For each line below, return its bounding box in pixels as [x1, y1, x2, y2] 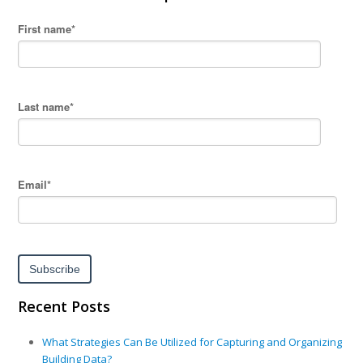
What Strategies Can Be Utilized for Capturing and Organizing [42, 335, 343, 350]
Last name [18, 99, 70, 115]
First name [18, 21, 72, 37]
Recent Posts [18, 297, 111, 317]
